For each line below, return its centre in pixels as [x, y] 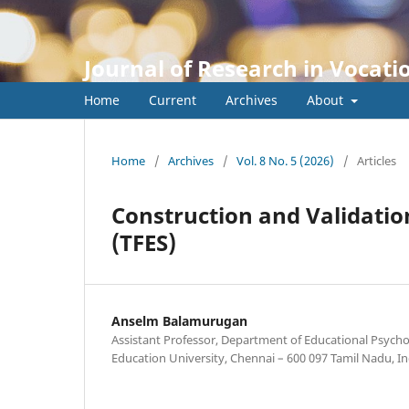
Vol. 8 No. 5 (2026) [285, 160]
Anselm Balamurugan [179, 320]
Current [173, 100]
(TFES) [144, 242]
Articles [377, 160]
